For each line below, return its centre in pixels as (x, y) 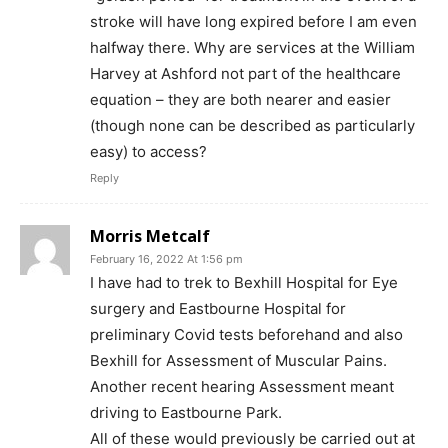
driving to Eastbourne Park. (186, 412)
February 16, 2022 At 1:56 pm (166, 259)
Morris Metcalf (150, 236)
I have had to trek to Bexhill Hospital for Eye (244, 282)
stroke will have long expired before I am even (253, 21)
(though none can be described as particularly (252, 125)
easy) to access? (148, 151)
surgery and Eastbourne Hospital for (218, 308)
